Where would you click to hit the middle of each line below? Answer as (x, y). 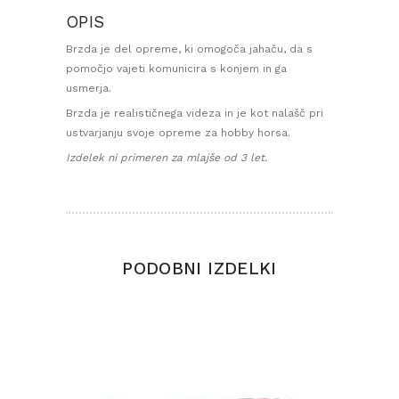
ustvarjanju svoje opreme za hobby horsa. (178, 132)
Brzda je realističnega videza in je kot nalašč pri (195, 113)
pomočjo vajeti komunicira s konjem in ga (176, 68)
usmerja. (89, 88)
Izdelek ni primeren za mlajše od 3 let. (167, 157)
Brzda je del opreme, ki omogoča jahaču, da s (189, 49)
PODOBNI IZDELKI (199, 268)
